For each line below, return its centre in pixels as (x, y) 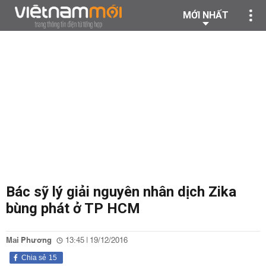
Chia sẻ (34, 258)
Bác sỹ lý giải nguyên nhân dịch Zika (121, 192)
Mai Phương (29, 240)
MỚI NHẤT (206, 15)
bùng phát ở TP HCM (73, 208)
